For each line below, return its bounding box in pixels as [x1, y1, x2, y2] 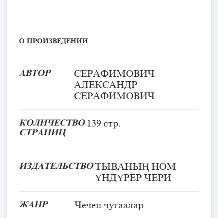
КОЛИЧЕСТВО [19, 117, 85, 127]
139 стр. [87, 117, 121, 128]
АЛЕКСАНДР [74, 79, 137, 90]
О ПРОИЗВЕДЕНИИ [19, 36, 90, 45]
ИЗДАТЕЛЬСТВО [19, 161, 93, 171]
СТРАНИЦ [19, 127, 65, 137]
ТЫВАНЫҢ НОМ [95, 161, 176, 172]
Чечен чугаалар [74, 199, 144, 210]
